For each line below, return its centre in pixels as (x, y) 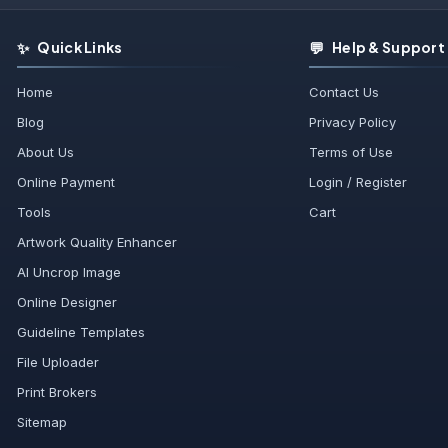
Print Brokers (57, 392)
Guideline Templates (81, 332)
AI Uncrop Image (69, 272)
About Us (46, 152)
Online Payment (66, 182)
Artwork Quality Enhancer (97, 242)
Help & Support (388, 47)
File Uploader (58, 362)
